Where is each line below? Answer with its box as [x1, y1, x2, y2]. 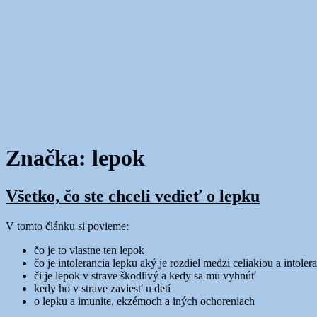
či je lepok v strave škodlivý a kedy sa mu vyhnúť [34, 269, 256, 282]
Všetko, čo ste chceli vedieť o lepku [6, 186, 260, 205]
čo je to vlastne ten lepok [34, 243, 144, 256]
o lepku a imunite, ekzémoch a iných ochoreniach [34, 294, 255, 307]
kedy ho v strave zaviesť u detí [34, 282, 171, 294]
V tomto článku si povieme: [6, 219, 129, 232]
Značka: [6, 145, 92, 171]
